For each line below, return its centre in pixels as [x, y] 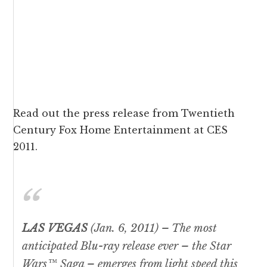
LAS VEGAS [57, 229]
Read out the [48, 114]
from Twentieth [193, 114]
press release [117, 114]
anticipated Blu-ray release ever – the [116, 246]
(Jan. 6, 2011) [125, 229]
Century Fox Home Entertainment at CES [121, 130]
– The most [190, 229]
